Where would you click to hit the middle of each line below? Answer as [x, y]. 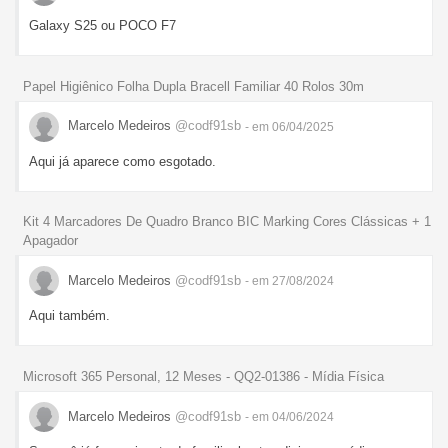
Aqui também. [69, 316]
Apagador [50, 241]
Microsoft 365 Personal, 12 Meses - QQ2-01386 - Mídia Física [203, 377]
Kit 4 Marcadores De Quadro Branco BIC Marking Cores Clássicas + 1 [227, 222]
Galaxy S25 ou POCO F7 [102, 25]
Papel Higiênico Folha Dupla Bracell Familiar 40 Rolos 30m [193, 86]
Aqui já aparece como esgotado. [122, 161]
